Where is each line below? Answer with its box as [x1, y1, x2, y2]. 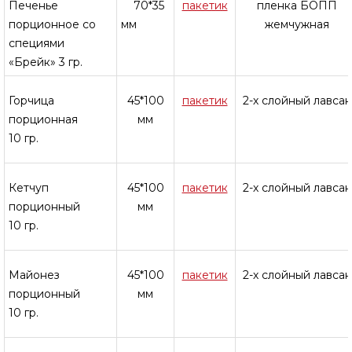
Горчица [9, 93, 54, 108]
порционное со [9, 17, 96, 31]
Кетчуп [9, 181, 49, 195]
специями [9, 36, 64, 50]
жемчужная [265, 17, 329, 31]
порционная [9, 112, 78, 126]
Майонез [9, 268, 60, 282]
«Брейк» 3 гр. [9, 55, 82, 69]
